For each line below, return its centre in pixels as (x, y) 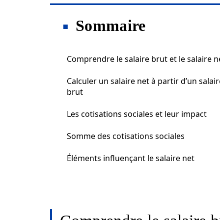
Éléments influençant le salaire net (131, 158)
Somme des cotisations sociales (126, 136)
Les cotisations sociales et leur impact (137, 114)
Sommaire (111, 26)
